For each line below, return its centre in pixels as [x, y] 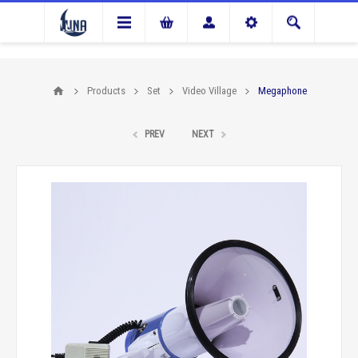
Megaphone [282, 91]
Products [106, 91]
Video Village [209, 91]
